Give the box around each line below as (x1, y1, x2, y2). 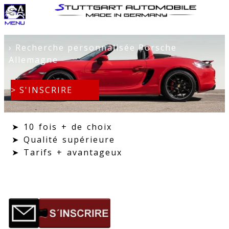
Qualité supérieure (19, 134, 115, 146)
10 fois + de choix (19, 121, 112, 133)
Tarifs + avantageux (19, 147, 122, 158)
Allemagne (8, 54, 58, 65)
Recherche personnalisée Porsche (12, 41, 177, 53)
